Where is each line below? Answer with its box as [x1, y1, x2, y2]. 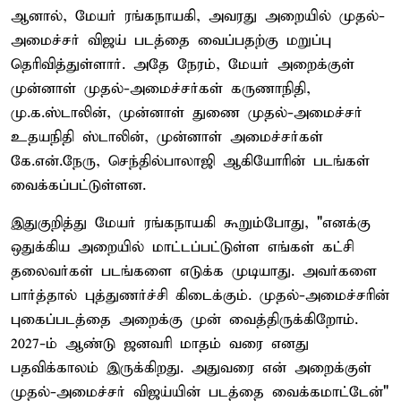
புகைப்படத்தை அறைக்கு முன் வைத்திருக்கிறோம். [11, 310, 358, 329]
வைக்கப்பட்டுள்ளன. [11, 175, 146, 195]
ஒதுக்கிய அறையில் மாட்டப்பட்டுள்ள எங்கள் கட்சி [11, 237, 354, 257]
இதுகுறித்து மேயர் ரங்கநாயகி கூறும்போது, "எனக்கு [11, 213, 371, 233]
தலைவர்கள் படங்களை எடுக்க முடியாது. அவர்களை [11, 261, 377, 281]
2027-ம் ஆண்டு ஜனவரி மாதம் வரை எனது [11, 334, 309, 354]
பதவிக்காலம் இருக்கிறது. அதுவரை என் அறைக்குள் [11, 358, 371, 378]
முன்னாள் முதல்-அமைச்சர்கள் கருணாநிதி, [11, 79, 311, 98]
